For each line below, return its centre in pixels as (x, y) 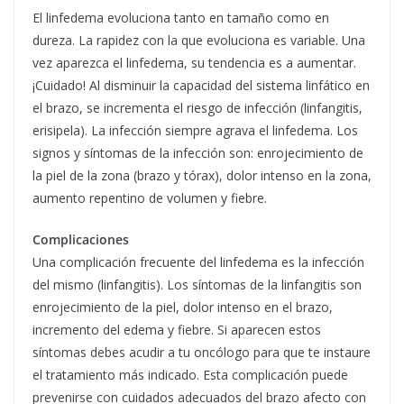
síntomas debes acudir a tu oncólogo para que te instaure (202, 352)
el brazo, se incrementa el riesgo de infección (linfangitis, (197, 107)
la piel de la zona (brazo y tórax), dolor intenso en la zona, (202, 175)
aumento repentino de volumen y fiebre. (150, 197)
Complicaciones (81, 239)
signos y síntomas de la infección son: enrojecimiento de (198, 152)
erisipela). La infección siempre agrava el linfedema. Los (195, 130)
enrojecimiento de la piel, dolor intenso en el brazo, (183, 307)
